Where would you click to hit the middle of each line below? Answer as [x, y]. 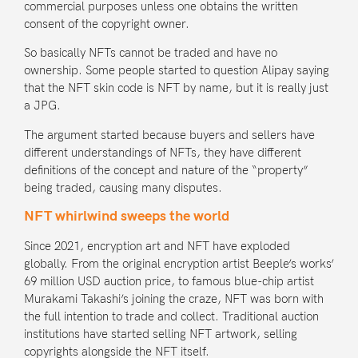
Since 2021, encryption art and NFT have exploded [157, 247]
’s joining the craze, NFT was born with [222, 299]
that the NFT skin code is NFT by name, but [140, 88]
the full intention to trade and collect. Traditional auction [171, 317]
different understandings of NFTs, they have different [163, 152]
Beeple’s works [292, 264]
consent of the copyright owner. [107, 24]
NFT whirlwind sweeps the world [127, 217]
